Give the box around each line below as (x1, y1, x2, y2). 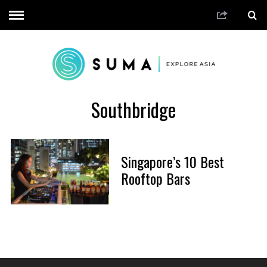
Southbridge (91, 95, 176, 123)
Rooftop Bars (120, 167, 190, 190)
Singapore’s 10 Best (120, 151, 224, 173)
